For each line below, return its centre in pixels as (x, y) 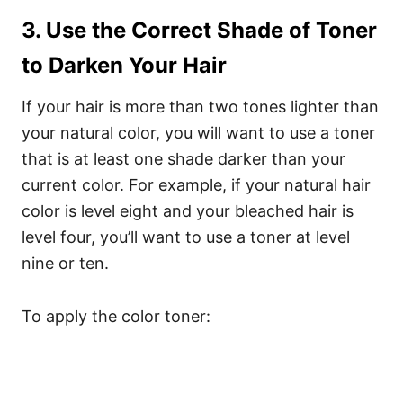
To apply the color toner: (116, 316)
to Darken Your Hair (124, 65)
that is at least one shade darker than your (184, 159)
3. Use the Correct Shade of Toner (199, 30)
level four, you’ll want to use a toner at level (186, 237)
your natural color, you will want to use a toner (198, 133)
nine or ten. (65, 263)
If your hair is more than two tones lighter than (200, 107)
